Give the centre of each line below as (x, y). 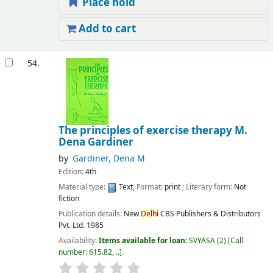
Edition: (72, 172)
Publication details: (91, 214)
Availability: (78, 241)
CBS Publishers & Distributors (210, 214)
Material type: (83, 187)
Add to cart (106, 29)
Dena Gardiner (96, 142)
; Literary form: (208, 187)
